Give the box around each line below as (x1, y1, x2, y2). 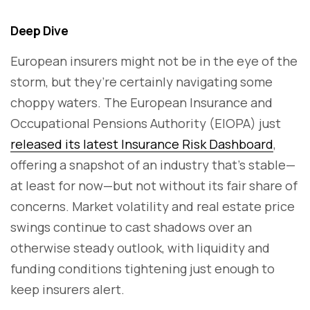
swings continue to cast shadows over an (10, 218, 252, 235)
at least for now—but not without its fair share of (10, 176, 298, 194)
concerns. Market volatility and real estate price (10, 197, 295, 215)
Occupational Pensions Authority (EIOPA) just (10, 114, 281, 131)
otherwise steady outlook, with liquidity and (10, 239, 270, 256)
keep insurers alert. (10, 280, 125, 298)
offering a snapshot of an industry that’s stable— (10, 156, 295, 173)
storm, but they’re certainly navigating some (10, 73, 273, 90)
